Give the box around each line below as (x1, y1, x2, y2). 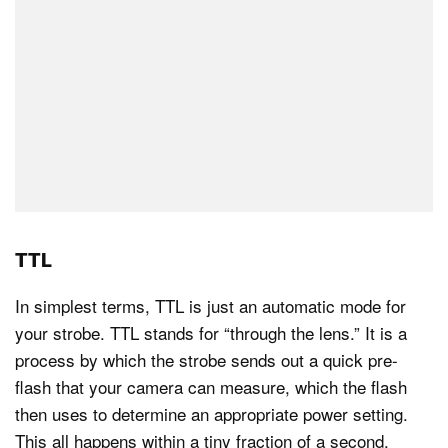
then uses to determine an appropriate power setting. (15, 400, 408, 426)
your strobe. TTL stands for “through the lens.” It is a (15, 319, 407, 345)
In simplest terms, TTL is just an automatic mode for (15, 292, 406, 318)
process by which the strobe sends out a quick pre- (15, 346, 398, 372)
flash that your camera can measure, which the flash (15, 373, 407, 399)
